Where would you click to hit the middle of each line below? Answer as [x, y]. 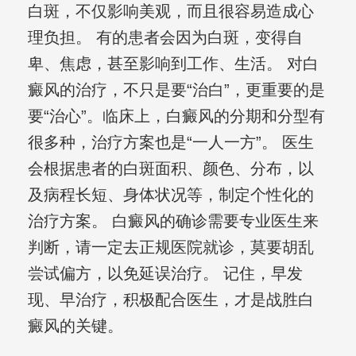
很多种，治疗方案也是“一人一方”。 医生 [170, 143]
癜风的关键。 [75, 326]
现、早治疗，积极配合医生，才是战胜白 [170, 300]
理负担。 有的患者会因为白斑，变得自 [165, 38]
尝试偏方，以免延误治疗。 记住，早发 [165, 274]
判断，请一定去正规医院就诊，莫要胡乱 [170, 248]
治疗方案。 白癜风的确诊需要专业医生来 [173, 221]
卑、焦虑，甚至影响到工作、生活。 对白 [173, 64]
